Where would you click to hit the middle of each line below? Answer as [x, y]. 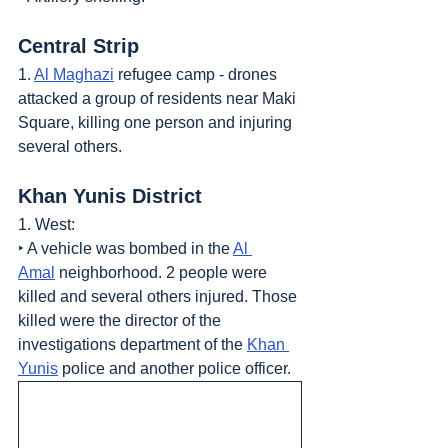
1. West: [46, 224]
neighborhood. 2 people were [163, 272]
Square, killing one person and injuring [157, 122]
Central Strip [78, 45]
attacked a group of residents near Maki [159, 98]
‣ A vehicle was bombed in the [125, 248]
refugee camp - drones [197, 74]
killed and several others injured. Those [159, 296]
